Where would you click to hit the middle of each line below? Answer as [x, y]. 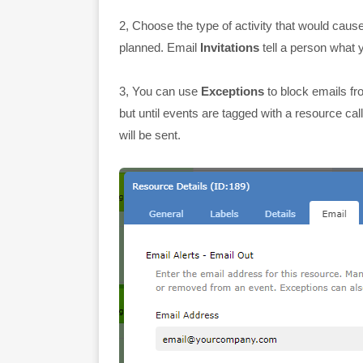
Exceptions [233, 91]
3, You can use [160, 91]
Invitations [230, 47]
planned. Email [160, 47]
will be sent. [150, 135]
